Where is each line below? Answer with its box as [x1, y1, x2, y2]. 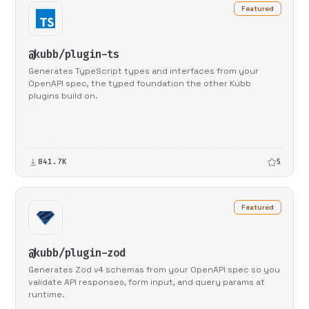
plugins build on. [28, 90, 98, 102]
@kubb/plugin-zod [28, 245, 126, 260]
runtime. [28, 288, 65, 300]
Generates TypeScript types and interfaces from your [28, 66, 259, 77]
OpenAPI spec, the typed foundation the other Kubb [28, 78, 251, 90]
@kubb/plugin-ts [28, 47, 120, 62]
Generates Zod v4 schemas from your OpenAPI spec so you [28, 263, 280, 275]
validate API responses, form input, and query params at [28, 276, 265, 288]
